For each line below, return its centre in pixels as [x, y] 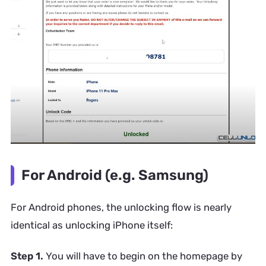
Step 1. [28, 256]
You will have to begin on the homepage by [144, 256]
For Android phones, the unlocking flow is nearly [121, 208]
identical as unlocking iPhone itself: [91, 225]
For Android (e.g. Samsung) [115, 175]
